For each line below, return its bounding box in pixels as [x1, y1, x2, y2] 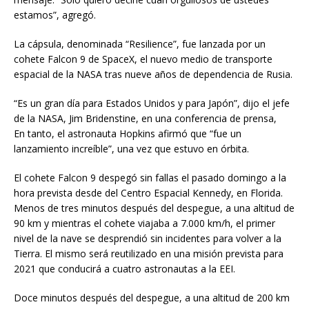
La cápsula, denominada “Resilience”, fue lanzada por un [14, 37, 266, 50]
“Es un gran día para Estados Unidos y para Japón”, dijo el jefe [14, 96, 290, 110]
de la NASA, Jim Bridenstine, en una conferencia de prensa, [14, 111, 277, 125]
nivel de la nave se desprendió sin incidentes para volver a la [14, 231, 281, 245]
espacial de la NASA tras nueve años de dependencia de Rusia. [14, 67, 292, 81]
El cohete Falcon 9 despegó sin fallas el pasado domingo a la [14, 170, 286, 184]
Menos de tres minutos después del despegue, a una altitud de [14, 201, 295, 215]
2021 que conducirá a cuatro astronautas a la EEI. [14, 261, 235, 275]
